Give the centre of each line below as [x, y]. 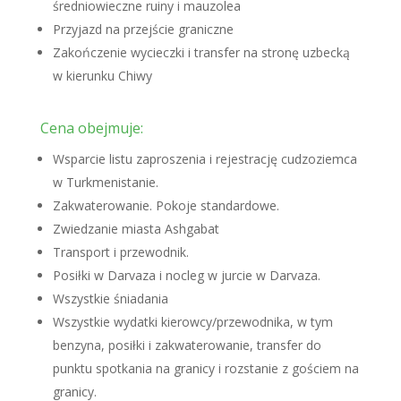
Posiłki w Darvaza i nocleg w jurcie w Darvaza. [186, 275]
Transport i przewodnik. [120, 252]
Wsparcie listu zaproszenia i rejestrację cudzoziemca [205, 159]
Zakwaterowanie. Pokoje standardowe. [166, 205]
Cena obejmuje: [91, 128]
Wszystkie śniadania [110, 299]
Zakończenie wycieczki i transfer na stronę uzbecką [201, 52]
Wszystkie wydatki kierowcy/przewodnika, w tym [192, 322]
